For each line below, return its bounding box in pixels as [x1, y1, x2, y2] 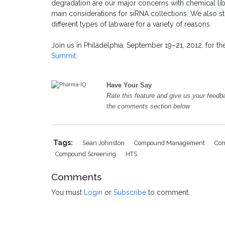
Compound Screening [55, 150, 118, 158]
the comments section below [106, 102, 190, 110]
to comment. [146, 188, 190, 197]
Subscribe [114, 188, 146, 197]
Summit [51, 52, 76, 60]
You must [51, 188, 84, 197]
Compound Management [134, 139, 206, 147]
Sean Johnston [82, 139, 126, 147]
